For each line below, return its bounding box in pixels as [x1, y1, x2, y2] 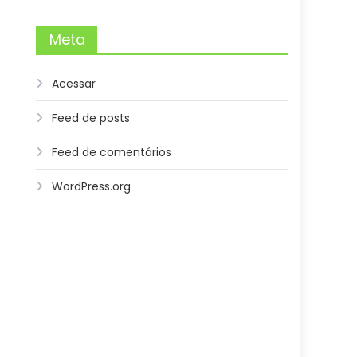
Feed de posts [52, 110, 131, 126]
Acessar [52, 76, 96, 92]
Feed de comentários [52, 144, 172, 160]
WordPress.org [52, 178, 131, 194]
